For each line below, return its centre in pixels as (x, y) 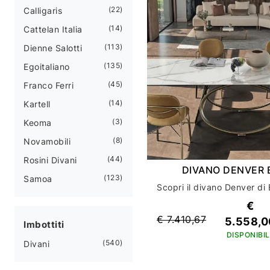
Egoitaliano (47, 66)
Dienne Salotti (53, 48)
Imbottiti (44, 224)
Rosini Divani (50, 160)
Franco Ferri (49, 85)
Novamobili (47, 141)
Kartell (37, 104)
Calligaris (43, 10)
